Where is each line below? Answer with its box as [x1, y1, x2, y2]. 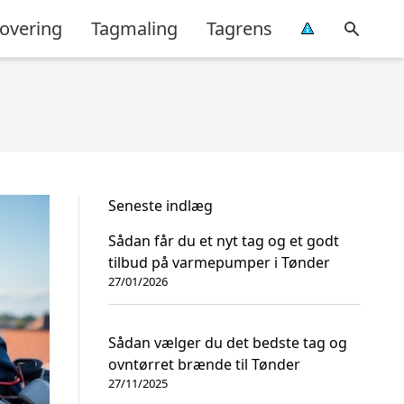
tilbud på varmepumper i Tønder [108, 252, 330, 272]
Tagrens [207, 15, 272, 41]
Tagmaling [91, 15, 178, 41]
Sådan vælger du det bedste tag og [108, 333, 347, 353]
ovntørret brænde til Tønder [108, 354, 300, 374]
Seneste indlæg [108, 196, 213, 216]
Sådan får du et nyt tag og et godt [108, 231, 339, 251]
